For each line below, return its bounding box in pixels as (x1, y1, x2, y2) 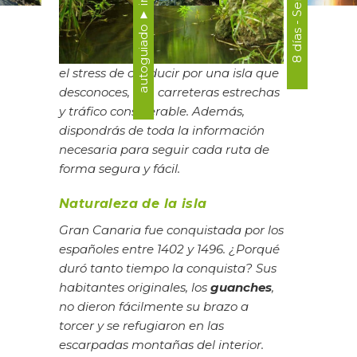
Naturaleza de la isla (59, 195, 207, 211)
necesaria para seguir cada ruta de (59, 142, 269, 158)
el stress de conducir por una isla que (59, 65, 279, 81)
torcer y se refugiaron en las (59, 317, 224, 333)
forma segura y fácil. (59, 161, 183, 177)
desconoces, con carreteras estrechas (59, 84, 280, 100)
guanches (210, 279, 272, 295)
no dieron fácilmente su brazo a (59, 298, 249, 314)
